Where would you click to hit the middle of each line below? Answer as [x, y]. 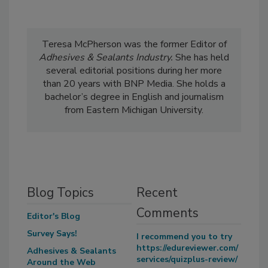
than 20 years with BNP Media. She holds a [134, 84]
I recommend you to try [184, 237]
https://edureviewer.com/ [187, 248]
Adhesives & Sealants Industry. [106, 58]
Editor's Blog [54, 217]
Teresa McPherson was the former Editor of [134, 45]
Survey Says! [52, 234]
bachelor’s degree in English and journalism [134, 97]
